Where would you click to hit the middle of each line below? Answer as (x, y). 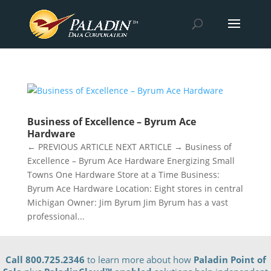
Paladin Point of (230, 260)
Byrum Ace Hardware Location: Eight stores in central (135, 188)
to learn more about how (140, 260)
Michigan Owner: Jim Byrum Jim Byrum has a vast (127, 202)
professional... (56, 216)
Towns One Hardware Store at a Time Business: (123, 175)
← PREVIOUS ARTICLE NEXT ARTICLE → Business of (129, 147)
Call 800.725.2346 (46, 260)
